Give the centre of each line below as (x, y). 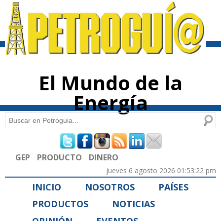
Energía (110, 103)
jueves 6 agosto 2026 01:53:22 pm (161, 170)
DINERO (104, 157)
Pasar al (98, 5)
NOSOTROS (110, 187)
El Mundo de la (110, 83)
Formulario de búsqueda (78, 141)
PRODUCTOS (60, 204)
